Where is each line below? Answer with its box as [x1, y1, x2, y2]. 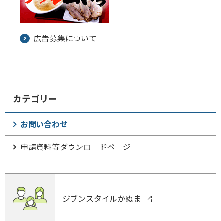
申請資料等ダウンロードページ [20, 141, 131, 152]
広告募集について [34, 32, 97, 44]
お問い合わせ [20, 118, 68, 130]
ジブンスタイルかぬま [62, 192, 143, 204]
